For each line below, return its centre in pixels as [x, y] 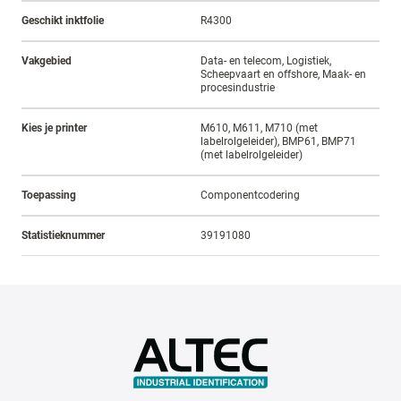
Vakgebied [47, 61]
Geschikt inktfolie [63, 21]
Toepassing [49, 196]
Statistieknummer [63, 236]
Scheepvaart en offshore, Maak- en [283, 75]
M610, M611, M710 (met [259, 128]
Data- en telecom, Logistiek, [266, 61]
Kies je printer [54, 128]
